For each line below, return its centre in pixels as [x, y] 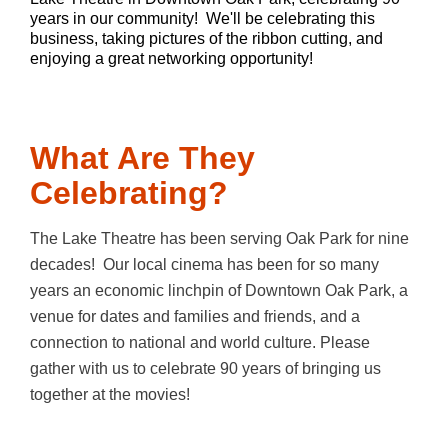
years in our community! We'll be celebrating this [202, 19]
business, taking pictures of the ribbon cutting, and [206, 39]
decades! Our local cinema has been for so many [204, 265]
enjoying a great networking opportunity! [175, 59]
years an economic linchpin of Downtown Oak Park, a [219, 291]
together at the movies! [110, 395]
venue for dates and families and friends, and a [195, 317]
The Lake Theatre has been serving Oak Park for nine [219, 239]
